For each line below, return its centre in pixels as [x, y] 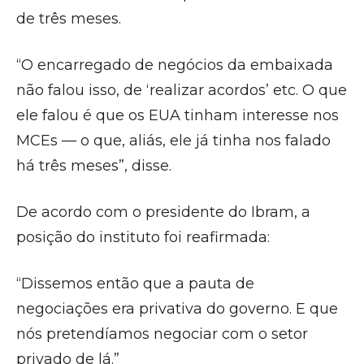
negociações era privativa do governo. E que [177, 309]
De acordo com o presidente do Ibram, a [163, 212]
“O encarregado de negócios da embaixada [175, 65]
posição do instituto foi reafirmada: [143, 237]
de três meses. [69, 19]
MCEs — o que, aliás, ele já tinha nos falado [173, 141]
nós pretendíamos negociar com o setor [162, 334]
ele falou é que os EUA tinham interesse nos [178, 115]
